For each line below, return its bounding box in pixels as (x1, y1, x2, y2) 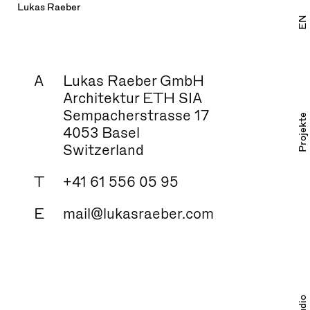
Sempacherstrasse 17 (63, 107, 209, 125)
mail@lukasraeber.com (63, 205, 214, 223)
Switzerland (63, 141, 144, 159)
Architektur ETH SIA (63, 89, 202, 107)
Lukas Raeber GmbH (63, 72, 204, 90)
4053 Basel (63, 124, 140, 142)
